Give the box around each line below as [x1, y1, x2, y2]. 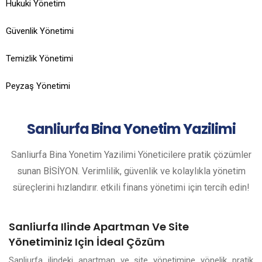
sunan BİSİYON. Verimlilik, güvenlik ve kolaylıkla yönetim [16, 166, 246, 177]
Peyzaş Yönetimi [6, 81, 70, 91]
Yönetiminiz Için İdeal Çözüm [9, 235, 165, 249]
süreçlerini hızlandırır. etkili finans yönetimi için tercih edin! [12, 182, 250, 193]
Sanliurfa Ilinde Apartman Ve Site [9, 219, 189, 234]
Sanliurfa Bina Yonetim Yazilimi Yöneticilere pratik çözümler [11, 149, 251, 160]
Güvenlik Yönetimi [6, 26, 74, 36]
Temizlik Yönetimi [6, 53, 73, 64]
